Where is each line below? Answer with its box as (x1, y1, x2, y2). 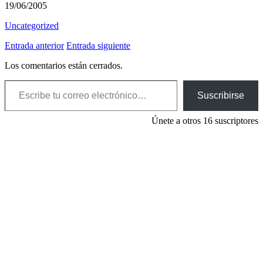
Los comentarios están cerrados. (5, 60, 123, 71)
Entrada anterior (5, 41, 64, 51)
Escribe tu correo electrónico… (4, 75, 54, 85)
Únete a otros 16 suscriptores (151, 116, 258, 126)
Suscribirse (197, 90, 244, 101)
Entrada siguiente (66, 41, 130, 51)
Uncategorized (5, 21, 59, 31)
